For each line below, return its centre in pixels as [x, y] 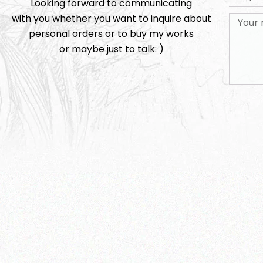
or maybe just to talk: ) [111, 49]
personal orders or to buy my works [112, 34]
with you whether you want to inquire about [111, 18]
